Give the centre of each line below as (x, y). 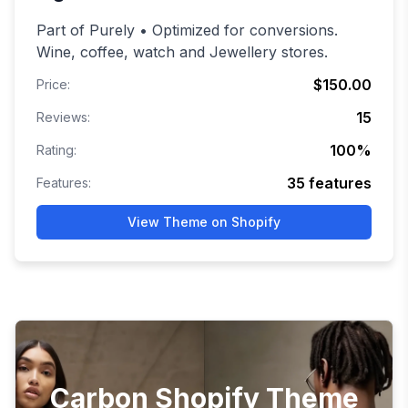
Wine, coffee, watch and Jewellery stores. (182, 52)
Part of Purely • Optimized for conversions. (187, 31)
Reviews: (63, 117)
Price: (53, 85)
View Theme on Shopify (204, 222)
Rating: (56, 150)
